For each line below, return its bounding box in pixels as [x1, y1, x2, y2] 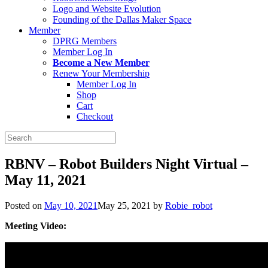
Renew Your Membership [53, 68, 150, 78]
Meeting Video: [5, 220, 66, 231]
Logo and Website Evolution [53, 4, 161, 14]
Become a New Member [53, 57, 150, 68]
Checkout [77, 111, 113, 121]
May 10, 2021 [44, 200, 98, 211]
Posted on [5, 200, 44, 211]
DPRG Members [53, 36, 117, 46]
